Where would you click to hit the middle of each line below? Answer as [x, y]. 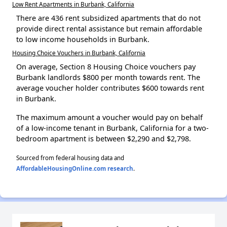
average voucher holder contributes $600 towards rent [110, 88]
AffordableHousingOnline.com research [75, 168]
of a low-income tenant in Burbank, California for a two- [112, 128]
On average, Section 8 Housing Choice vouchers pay [106, 66]
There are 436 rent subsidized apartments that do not [108, 18]
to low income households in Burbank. [83, 39]
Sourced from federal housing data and [70, 158]
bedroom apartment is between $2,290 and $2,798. [104, 138]
